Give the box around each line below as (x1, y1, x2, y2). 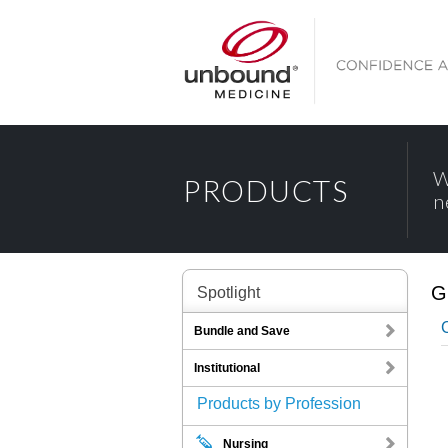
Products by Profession (197, 395, 361, 412)
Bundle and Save (194, 324, 290, 338)
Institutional (194, 361, 260, 375)
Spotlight (197, 284, 260, 301)
